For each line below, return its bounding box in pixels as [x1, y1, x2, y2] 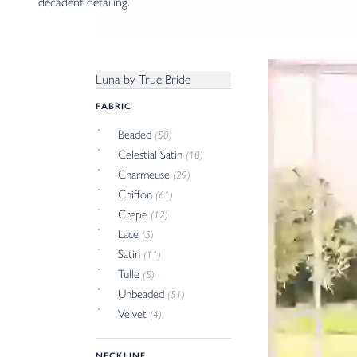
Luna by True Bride [96, 72, 190, 87]
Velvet [118, 306, 151, 321]
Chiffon [118, 186, 156, 202]
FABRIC [96, 100, 131, 112]
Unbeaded [118, 286, 168, 301]
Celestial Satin [118, 147, 186, 162]
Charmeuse [118, 167, 174, 182]
